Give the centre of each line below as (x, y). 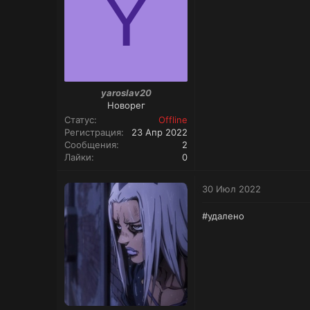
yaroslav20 (126, 92)
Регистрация (93, 132)
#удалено (223, 216)
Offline (173, 119)
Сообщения (90, 144)
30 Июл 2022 (231, 189)
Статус (79, 119)
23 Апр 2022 (159, 132)
